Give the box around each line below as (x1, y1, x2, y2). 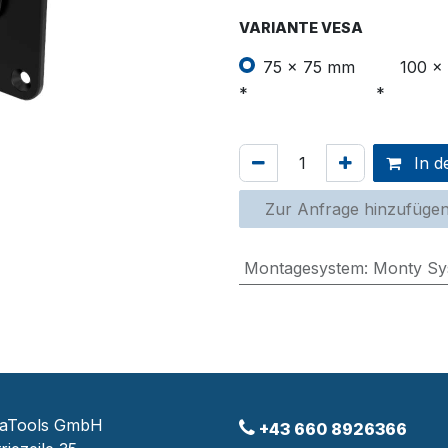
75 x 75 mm (263, 56, 355, 77)
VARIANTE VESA (239, 19, 363, 36)
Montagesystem (243, 257, 364, 278)
